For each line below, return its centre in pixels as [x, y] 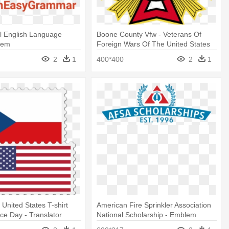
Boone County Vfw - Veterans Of [149, 34]
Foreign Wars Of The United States [154, 44]
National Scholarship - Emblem [147, 215]
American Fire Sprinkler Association [154, 205]
